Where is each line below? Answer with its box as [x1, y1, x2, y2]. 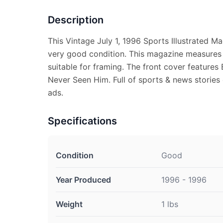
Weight [56, 199, 83, 209]
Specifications [48, 115, 117, 127]
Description [48, 14, 104, 26]
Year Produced [56, 175, 111, 185]
